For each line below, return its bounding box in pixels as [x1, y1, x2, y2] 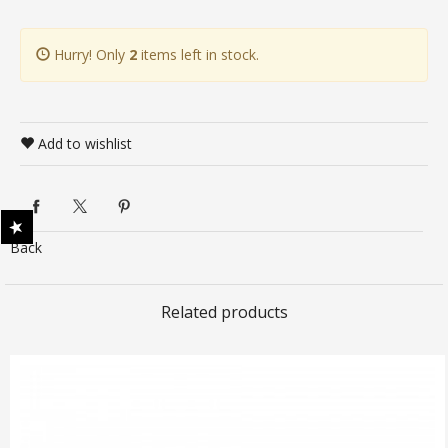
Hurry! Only [50, 45, 129, 64]
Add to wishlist [34, 134, 132, 153]
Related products [160, 301, 288, 323]
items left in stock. [137, 45, 259, 64]
